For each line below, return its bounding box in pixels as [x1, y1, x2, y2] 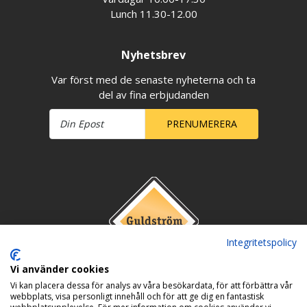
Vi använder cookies [10, 262, 109, 275]
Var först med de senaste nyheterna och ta [51, 73, 256, 87]
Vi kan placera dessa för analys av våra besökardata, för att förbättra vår [10, 280, 293, 291]
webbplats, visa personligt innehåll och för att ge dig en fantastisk [10, 291, 264, 302]
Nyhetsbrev [121, 47, 186, 63]
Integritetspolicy [226, 236, 297, 249]
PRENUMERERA [166, 117, 237, 131]
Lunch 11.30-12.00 [110, 7, 197, 21]
